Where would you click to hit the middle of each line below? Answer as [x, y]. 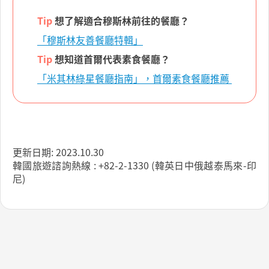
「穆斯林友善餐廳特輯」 [90, 40]
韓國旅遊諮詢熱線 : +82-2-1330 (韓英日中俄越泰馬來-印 [134, 165]
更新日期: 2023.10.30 [67, 152]
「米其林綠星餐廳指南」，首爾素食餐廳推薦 [134, 78]
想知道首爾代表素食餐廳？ [111, 59]
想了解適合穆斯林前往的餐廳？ [121, 21]
